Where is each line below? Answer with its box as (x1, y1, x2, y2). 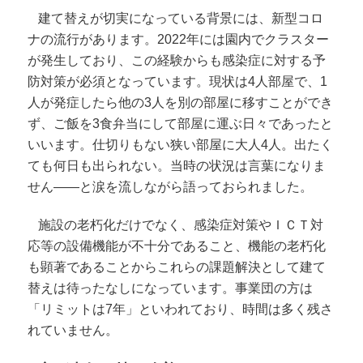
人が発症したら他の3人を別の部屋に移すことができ (28, 96, 334, 110)
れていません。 (28, 323, 119, 338)
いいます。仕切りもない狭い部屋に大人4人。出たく (28, 138, 334, 152)
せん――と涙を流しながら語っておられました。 (28, 180, 314, 194)
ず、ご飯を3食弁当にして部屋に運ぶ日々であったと (28, 117, 334, 131)
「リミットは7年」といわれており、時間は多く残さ (28, 302, 334, 317)
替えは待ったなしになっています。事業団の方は (28, 281, 314, 296)
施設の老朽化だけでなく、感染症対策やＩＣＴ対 (38, 218, 324, 233)
